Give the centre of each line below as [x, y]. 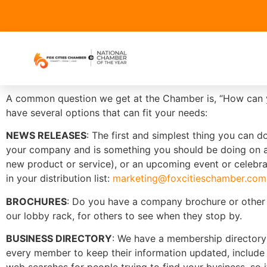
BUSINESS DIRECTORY [59, 239]
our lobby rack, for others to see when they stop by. [124, 215]
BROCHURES [36, 201]
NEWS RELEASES [46, 136]
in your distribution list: [59, 178]
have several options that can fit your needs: [107, 113]
